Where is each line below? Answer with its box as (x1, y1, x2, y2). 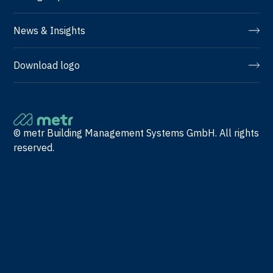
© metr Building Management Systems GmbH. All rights (13, 126, 260, 139)
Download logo (13, 58, 80, 71)
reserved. (13, 141, 55, 154)
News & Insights (13, 24, 86, 37)
